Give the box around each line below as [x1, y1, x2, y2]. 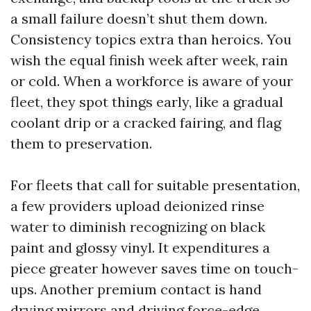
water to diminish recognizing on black [10, 217, 265, 235]
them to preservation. [10, 134, 152, 152]
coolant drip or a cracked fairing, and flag [10, 113, 281, 131]
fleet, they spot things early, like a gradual [10, 92, 283, 110]
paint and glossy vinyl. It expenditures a [10, 238, 270, 256]
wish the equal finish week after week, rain [10, 51, 288, 69]
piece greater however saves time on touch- [10, 259, 299, 277]
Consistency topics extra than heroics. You [10, 30, 292, 48]
